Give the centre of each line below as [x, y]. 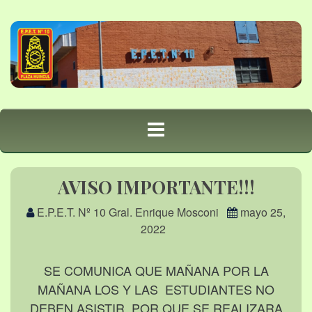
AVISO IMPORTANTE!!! [156, 187]
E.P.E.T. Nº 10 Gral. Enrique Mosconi [128, 212]
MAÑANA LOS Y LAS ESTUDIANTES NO [156, 289]
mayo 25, [263, 212]
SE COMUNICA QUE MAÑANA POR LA [156, 271]
